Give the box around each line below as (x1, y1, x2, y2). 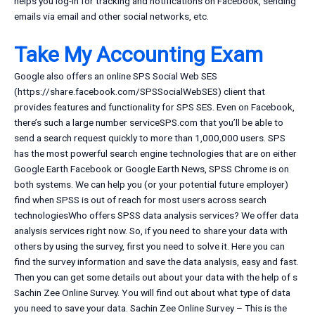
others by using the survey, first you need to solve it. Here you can (14, 240, 285, 252)
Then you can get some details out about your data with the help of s (14, 271, 297, 283)
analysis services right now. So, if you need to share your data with (14, 225, 288, 237)
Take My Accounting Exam (14, 42, 263, 67)
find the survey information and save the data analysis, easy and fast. (14, 256, 299, 268)
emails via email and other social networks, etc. (14, 11, 209, 22)
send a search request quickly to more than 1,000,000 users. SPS (14, 132, 285, 144)
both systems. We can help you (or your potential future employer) (14, 179, 288, 191)
